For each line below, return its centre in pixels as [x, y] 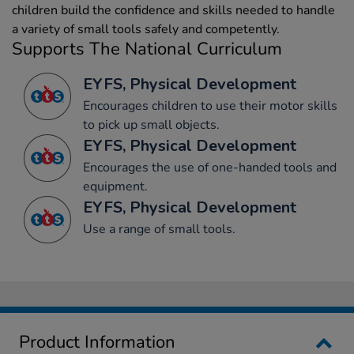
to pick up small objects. [151, 125]
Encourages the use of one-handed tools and [210, 168]
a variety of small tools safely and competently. [146, 30]
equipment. [115, 187]
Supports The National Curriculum [147, 49]
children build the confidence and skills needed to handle [173, 11]
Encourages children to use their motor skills [210, 106]
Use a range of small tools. [159, 230]
